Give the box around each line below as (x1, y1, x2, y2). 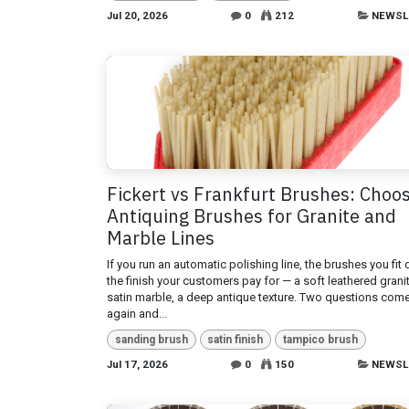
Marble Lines (107, 225, 215, 250)
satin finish (207, 332, 264, 346)
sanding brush (114, 332, 188, 346)
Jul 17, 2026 (107, 357, 168, 371)
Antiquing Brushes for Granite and (107, 203, 396, 228)
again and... (107, 306, 167, 320)
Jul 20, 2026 (107, 9, 168, 23)
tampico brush (282, 332, 358, 346)
